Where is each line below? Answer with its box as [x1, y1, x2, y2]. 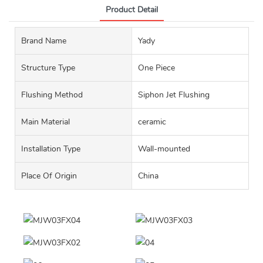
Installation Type [21, 143, 80, 155]
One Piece [137, 62, 175, 74]
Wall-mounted [137, 143, 190, 155]
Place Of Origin [21, 170, 77, 182]
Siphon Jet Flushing [137, 89, 210, 101]
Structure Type [21, 62, 75, 74]
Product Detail [105, 4, 158, 16]
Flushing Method [21, 89, 83, 101]
